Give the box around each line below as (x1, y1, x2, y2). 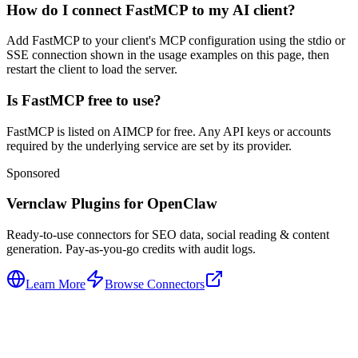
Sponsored (6, 165, 60, 180)
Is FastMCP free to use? (6, 92, 161, 109)
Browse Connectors (105, 277, 205, 292)
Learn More (26, 277, 86, 292)
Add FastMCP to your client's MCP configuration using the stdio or (6, 34, 345, 48)
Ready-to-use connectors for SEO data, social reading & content (6, 228, 329, 242)
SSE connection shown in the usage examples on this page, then (6, 48, 329, 62)
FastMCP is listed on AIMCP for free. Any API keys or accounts (6, 124, 331, 138)
